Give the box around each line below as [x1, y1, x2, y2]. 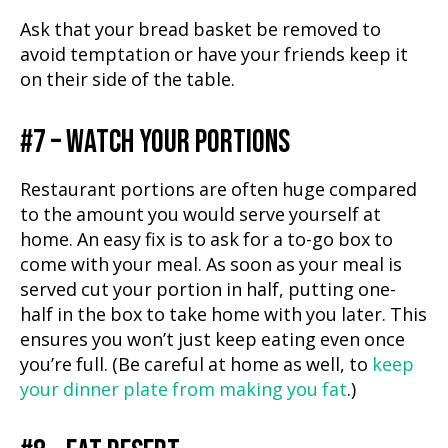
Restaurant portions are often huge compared [20, 178, 417, 202]
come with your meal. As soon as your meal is [20, 253, 402, 277]
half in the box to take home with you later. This [20, 303, 427, 327]
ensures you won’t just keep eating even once [20, 328, 405, 352]
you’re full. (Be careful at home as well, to [20, 353, 372, 377]
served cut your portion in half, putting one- [20, 278, 396, 302]
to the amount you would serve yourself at [20, 203, 381, 227]
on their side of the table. [20, 68, 235, 92]
